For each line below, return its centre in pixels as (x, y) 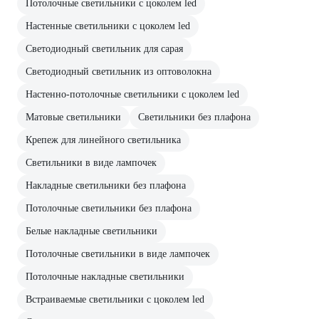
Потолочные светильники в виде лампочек (118, 253)
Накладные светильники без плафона (106, 185)
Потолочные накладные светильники (105, 276)
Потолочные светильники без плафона (109, 208)
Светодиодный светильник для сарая (104, 48)
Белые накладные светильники (91, 231)
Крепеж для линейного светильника (103, 140)
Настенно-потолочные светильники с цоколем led (132, 94)
